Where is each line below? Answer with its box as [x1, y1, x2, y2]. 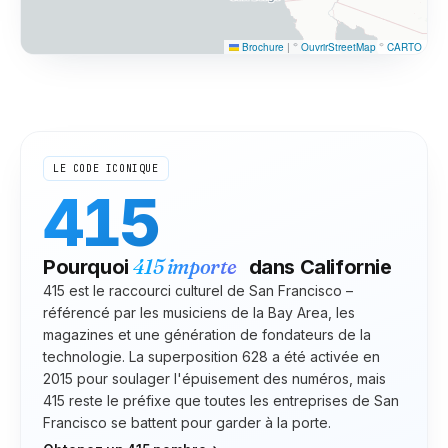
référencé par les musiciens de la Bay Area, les [43, 303, 355, 321]
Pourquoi [43, 254, 134, 279]
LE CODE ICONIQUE [53, 161, 159, 175]
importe [163, 253, 238, 279]
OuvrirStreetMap [301, 39, 376, 54]
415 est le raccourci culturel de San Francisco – [43, 281, 353, 299]
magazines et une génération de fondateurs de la [43, 325, 371, 343]
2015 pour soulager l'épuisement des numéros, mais [43, 369, 386, 387]
